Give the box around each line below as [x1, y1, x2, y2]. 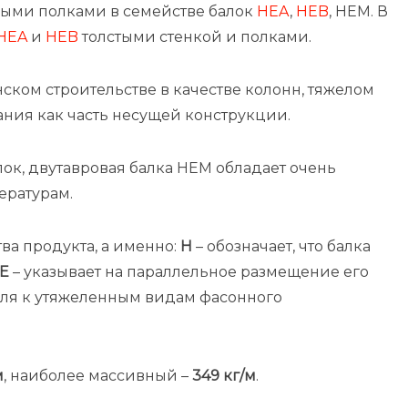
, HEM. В [329, 3, 388, 20]
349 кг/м [192, 367, 256, 384]
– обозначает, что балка [196, 238, 371, 255]
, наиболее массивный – [4, 367, 192, 384]
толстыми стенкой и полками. [78, 28, 311, 46]
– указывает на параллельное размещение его [9, 263, 369, 280]
